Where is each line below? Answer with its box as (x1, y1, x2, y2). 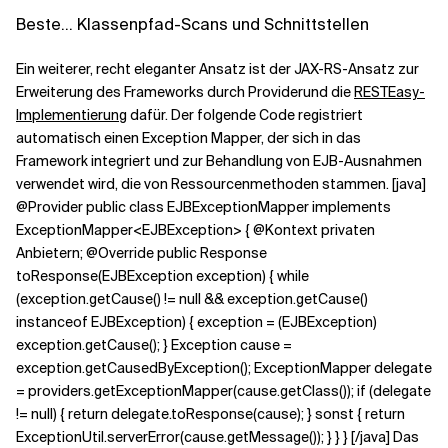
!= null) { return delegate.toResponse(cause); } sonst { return (16, 405, 405, 423)
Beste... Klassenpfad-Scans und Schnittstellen (16, 14, 369, 35)
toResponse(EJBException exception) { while (16, 267, 309, 285)
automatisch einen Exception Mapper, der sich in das (16, 129, 361, 147)
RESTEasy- (354, 83, 425, 101)
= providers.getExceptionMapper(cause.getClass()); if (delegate (16, 382, 431, 400)
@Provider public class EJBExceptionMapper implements (16, 198, 391, 216)
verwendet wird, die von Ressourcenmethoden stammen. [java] (16, 175, 426, 193)
